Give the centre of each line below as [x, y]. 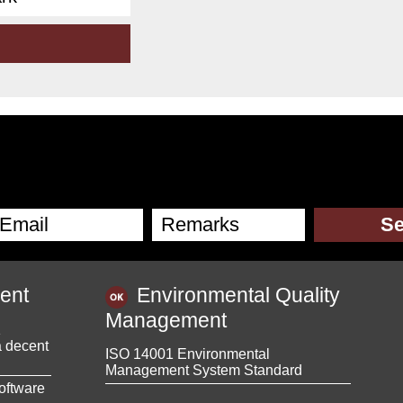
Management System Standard [204, 370]
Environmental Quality [238, 296]
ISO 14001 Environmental [188, 354]
